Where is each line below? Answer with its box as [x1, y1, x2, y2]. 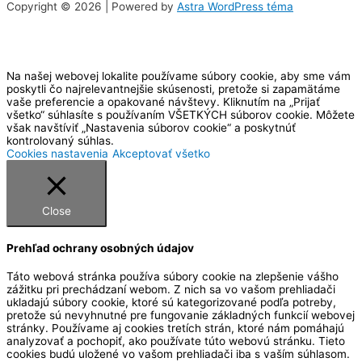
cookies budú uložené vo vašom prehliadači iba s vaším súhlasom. [6, 347, 350, 360]
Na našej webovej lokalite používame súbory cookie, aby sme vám [6, 69, 351, 83]
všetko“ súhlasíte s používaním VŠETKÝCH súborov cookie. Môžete [6, 108, 355, 122]
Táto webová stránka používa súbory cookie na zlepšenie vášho [6, 269, 339, 283]
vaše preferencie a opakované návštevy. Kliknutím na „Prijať [6, 95, 320, 109]
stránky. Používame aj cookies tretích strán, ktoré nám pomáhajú [6, 321, 344, 335]
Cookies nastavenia [6, 147, 108, 161]
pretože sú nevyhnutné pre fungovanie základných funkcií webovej [6, 308, 355, 322]
